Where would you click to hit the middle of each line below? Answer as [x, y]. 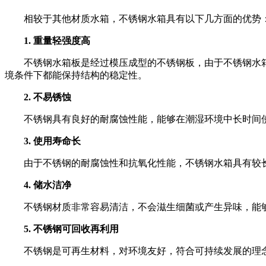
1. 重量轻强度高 [57, 40]
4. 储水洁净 [47, 185]
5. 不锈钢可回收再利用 [71, 229]
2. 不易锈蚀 [47, 97]
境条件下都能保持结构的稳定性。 [76, 75]
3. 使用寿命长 [52, 141]
